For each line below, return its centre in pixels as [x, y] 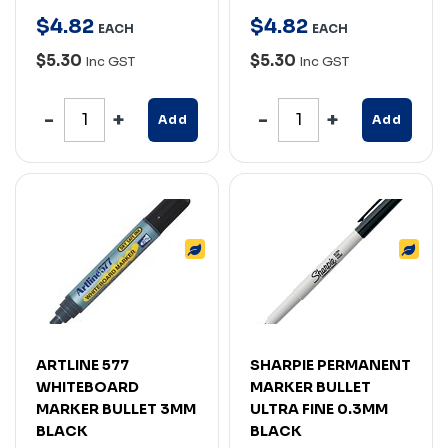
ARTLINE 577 [82, 364]
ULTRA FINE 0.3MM [319, 408]
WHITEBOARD [87, 386]
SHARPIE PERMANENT [330, 364]
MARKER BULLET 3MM [116, 408]
